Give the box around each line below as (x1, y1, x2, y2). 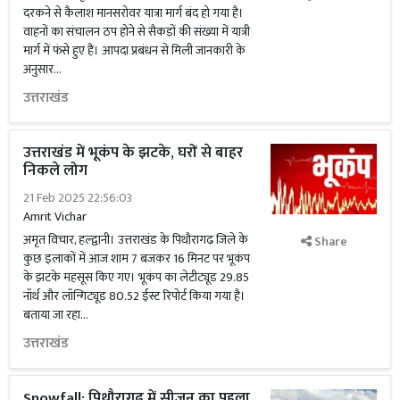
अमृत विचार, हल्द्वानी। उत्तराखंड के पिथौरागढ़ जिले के (23, 229, 248, 250)
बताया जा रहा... (23, 304, 88, 325)
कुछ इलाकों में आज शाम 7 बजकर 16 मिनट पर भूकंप (23, 248, 250, 269)
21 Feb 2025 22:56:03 (23, 187, 132, 208)
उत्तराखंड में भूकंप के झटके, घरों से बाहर (23, 140, 243, 165)
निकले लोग (23, 158, 87, 183)
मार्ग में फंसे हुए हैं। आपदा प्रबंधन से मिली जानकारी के (23, 40, 246, 61)
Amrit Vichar (23, 206, 87, 227)
